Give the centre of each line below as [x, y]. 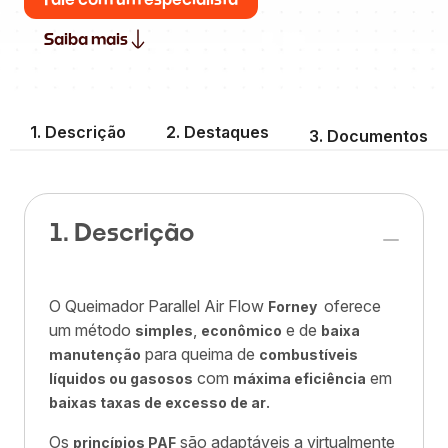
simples [164, 330]
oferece [350, 306]
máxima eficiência [299, 378]
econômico [241, 330]
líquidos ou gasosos [121, 378]
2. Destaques [217, 132]
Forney [294, 306]
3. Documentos [368, 136]
